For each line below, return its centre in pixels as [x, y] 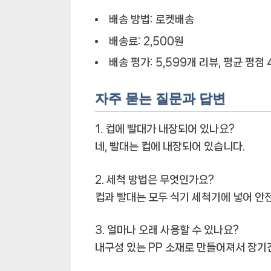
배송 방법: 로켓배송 [152, 19]
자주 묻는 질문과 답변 [160, 99]
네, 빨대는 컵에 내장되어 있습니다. [170, 147]
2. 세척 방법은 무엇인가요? [155, 179]
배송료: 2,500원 [146, 41]
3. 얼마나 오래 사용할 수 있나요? [167, 230]
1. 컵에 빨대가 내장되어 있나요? [165, 129]
